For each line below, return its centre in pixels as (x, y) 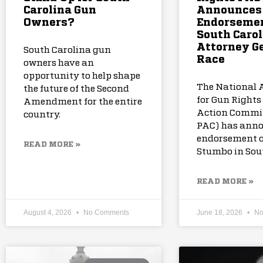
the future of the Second (76, 89)
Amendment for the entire (83, 102)
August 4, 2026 (48, 213)
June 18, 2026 (220, 213)
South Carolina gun (67, 50)
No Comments (105, 213)
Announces (229, 11)
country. (42, 115)
